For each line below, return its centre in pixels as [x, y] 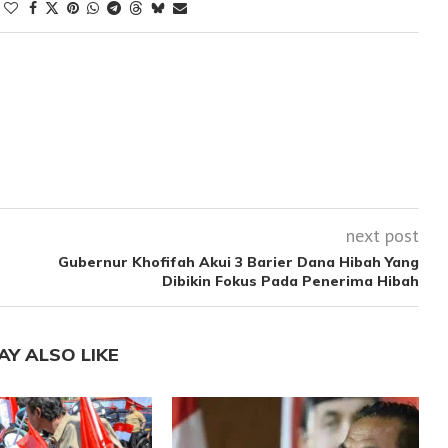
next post [382, 235]
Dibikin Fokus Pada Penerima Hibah [290, 280]
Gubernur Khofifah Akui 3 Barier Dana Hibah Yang [238, 261]
